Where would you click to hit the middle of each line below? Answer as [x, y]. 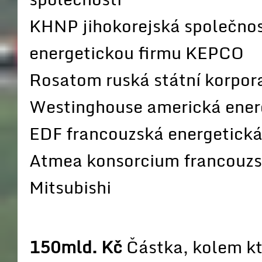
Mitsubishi [70, 187]
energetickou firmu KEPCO [137, 53]
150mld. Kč [76, 247]
